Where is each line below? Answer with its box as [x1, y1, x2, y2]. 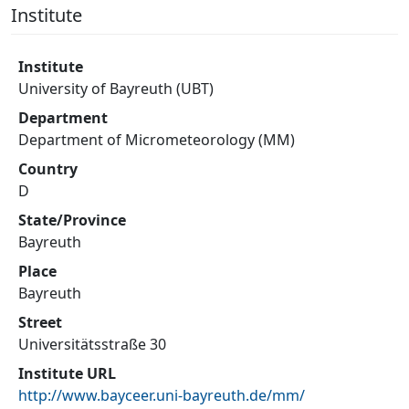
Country [18, 159, 78, 179]
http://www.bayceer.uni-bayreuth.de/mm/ [18, 385, 305, 405]
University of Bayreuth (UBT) [18, 79, 214, 99]
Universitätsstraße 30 [18, 334, 166, 354]
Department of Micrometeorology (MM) [18, 130, 295, 150]
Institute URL [18, 363, 116, 383]
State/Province [18, 210, 126, 230]
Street [18, 312, 62, 332]
